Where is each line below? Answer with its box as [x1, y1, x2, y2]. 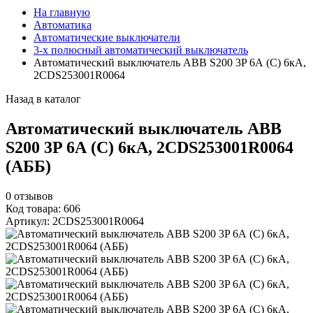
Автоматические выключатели [34, 31, 180, 44]
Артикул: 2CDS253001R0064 [6, 215, 144, 228]
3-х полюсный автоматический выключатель [34, 44, 248, 57]
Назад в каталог [6, 93, 81, 105]
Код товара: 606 [6, 203, 80, 215]
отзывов [14, 190, 53, 203]
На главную [34, 6, 90, 19]
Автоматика [34, 19, 92, 31]
